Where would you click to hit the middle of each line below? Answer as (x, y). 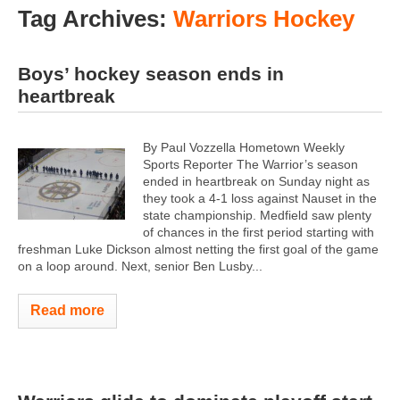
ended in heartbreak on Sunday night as (256, 181)
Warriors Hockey (264, 19)
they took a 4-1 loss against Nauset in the (260, 198)
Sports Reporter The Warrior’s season (250, 164)
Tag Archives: (96, 19)
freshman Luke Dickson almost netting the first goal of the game (198, 249)
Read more (67, 310)
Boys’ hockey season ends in (151, 73)
